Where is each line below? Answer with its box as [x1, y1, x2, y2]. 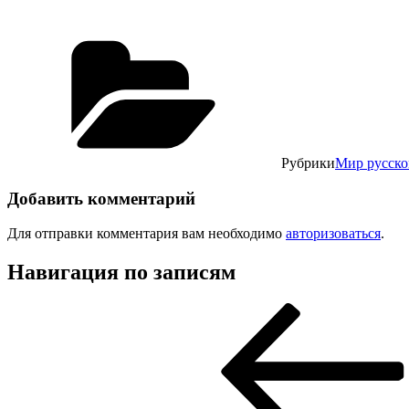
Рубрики [281, 154, 335, 171]
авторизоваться [286, 225, 381, 242]
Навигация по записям [7, 260, 236, 285]
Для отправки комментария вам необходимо [7, 225, 286, 242]
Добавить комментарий [7, 188, 195, 208]
